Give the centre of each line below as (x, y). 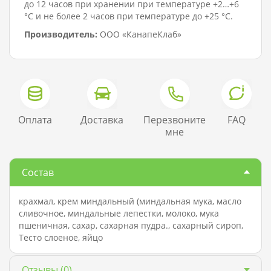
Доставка (102, 120)
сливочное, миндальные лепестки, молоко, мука (119, 214)
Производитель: (61, 34)
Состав (38, 173)
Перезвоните (175, 120)
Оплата (35, 120)
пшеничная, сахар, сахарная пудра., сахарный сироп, (131, 226)
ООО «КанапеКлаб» (139, 34)
